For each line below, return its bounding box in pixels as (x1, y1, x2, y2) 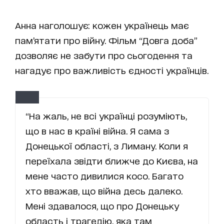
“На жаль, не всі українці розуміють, (25, 110, 187, 121)
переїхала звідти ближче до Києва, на (25, 155, 198, 166)
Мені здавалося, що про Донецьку (25, 200, 179, 211)
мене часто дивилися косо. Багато (25, 170, 183, 181)
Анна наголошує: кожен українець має (15, 20, 189, 30)
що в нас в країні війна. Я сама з (25, 125, 169, 136)
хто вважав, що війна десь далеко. (25, 185, 182, 196)
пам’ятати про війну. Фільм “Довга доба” (15, 35, 197, 45)
